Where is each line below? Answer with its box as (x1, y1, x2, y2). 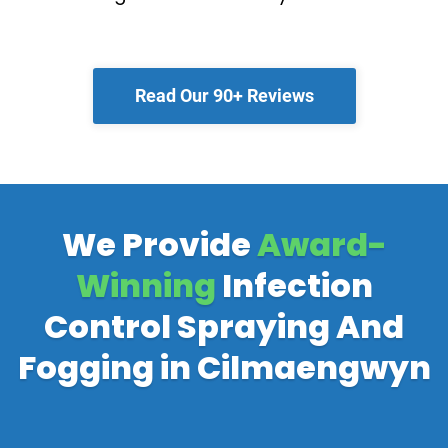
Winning (75, 263, 216, 308)
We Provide (61, 222, 257, 267)
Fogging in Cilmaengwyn (17, 345, 431, 390)
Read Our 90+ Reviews (134, 85, 314, 106)
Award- (256, 222, 387, 267)
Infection (215, 263, 373, 308)
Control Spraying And (44, 304, 404, 349)
